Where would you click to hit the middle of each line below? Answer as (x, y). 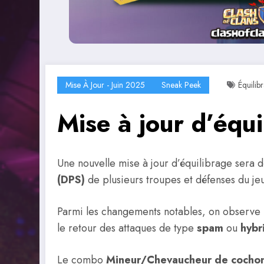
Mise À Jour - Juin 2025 (105, 85)
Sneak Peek (181, 85)
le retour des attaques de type (127, 228)
